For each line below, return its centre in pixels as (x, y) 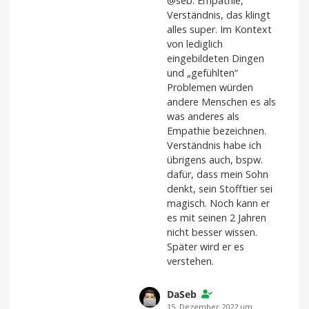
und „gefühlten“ (202, 73)
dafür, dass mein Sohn (218, 175)
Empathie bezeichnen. (217, 131)
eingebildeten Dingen (216, 59)
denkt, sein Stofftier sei (220, 189)
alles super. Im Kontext (219, 30)
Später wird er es (206, 247)
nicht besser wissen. (212, 232)
